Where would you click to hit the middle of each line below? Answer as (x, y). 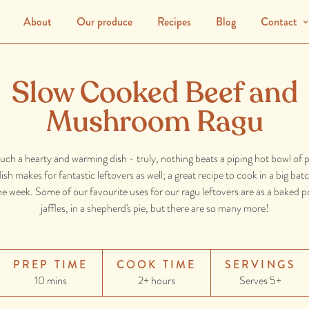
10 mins (50, 280)
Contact (279, 22)
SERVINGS (260, 265)
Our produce (104, 22)
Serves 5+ (260, 280)
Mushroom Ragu (154, 122)
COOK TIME (156, 265)
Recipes (174, 22)
